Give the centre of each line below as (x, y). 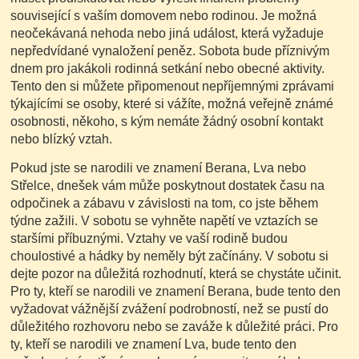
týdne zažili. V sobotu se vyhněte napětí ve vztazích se (165, 221)
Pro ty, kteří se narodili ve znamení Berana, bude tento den (176, 292)
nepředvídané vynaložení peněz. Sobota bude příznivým (170, 51)
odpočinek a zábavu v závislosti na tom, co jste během (165, 204)
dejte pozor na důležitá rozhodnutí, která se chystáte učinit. (176, 274)
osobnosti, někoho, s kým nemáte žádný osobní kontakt (167, 122)
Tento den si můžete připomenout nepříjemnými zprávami (173, 87)
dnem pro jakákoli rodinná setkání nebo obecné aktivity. (168, 69)
